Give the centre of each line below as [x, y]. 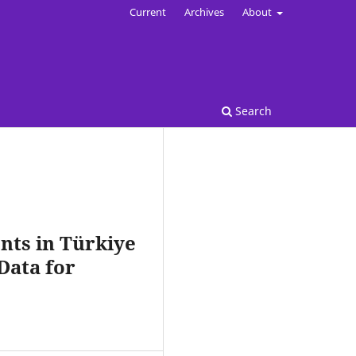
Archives [204, 12]
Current [147, 12]
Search [252, 110]
